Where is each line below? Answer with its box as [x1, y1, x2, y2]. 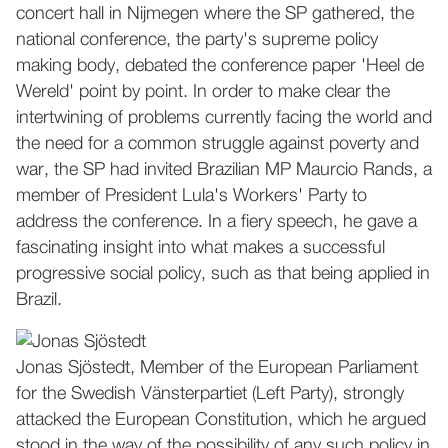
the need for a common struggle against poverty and [16, 135, 419, 153]
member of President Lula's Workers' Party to [16, 187, 367, 205]
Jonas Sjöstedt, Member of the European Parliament [16, 359, 418, 377]
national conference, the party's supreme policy [16, 31, 378, 49]
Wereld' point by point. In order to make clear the [16, 83, 390, 101]
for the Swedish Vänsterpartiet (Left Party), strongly [16, 385, 404, 403]
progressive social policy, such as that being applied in [16, 265, 430, 283]
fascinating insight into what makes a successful [16, 239, 385, 257]
